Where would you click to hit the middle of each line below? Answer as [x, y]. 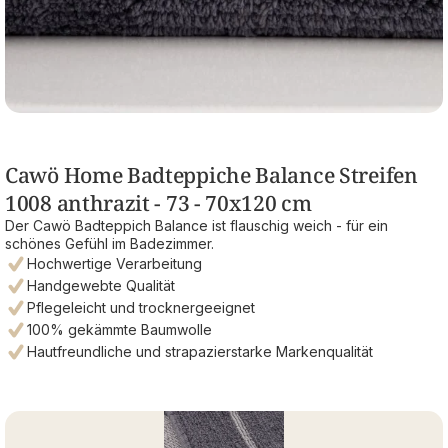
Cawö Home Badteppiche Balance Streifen [211, 174]
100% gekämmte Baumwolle [119, 329]
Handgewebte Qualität [101, 285]
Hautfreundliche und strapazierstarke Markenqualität [200, 351]
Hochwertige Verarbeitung [114, 263]
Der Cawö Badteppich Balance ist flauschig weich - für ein [196, 225]
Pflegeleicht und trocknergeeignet [141, 307]
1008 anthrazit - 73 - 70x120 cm [158, 202]
